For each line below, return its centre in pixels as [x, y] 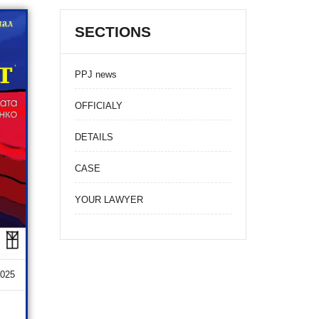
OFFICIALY [98, 106]
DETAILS [94, 137]
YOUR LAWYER [109, 200]
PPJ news [95, 74]
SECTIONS [113, 32]
